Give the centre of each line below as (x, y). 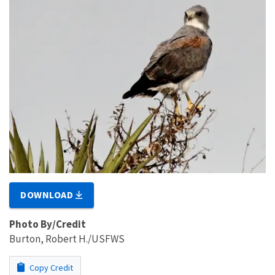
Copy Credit (50, 267)
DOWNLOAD (48, 194)
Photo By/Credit (48, 224)
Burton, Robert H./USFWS (67, 238)
